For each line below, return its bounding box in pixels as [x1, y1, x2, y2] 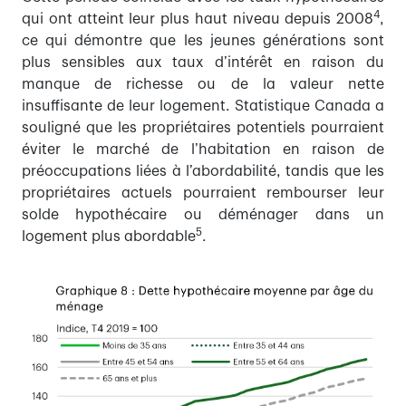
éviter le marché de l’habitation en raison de [22, 142, 384, 158]
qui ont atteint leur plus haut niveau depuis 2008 [22, 12, 373, 27]
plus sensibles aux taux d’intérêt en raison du [22, 55, 384, 71]
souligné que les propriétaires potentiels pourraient [22, 121, 384, 136]
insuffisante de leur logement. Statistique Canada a [22, 99, 384, 114]
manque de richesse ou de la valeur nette [22, 77, 384, 92]
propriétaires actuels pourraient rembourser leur [22, 186, 384, 201]
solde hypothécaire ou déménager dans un [22, 208, 384, 223]
